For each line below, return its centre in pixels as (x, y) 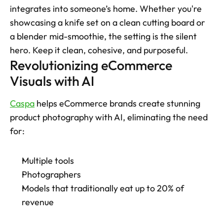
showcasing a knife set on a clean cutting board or (108, 23)
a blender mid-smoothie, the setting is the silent (103, 37)
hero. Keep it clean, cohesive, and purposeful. (100, 50)
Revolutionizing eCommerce (91, 65)
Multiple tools (48, 161)
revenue (38, 202)
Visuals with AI (52, 81)
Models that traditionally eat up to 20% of (103, 188)
